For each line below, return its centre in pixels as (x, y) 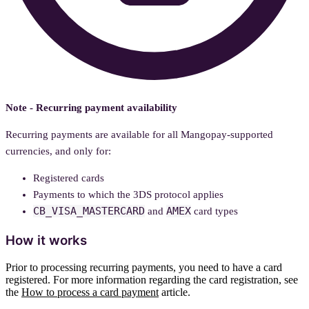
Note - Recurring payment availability (91, 108)
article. (175, 292)
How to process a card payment (90, 292)
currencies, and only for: (58, 151)
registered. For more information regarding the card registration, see (152, 279)
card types (215, 211)
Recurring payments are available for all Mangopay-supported (139, 135)
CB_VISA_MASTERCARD (89, 211)
